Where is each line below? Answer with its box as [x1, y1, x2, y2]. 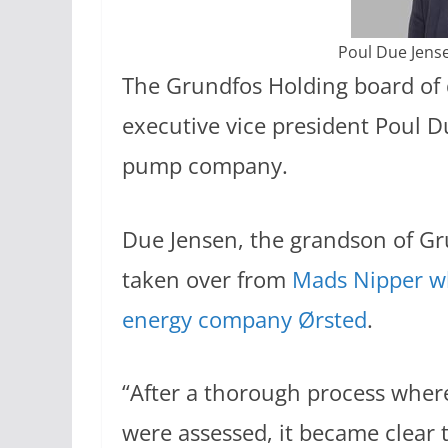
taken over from [122, 263, 292, 295]
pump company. [122, 150, 288, 181]
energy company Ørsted [122, 303, 367, 335]
